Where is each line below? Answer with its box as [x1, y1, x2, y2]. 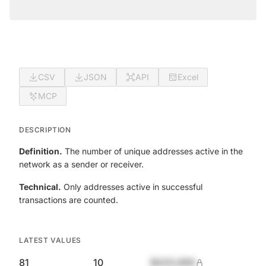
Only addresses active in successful [61, 182, 202, 192]
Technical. [19, 182, 61, 192]
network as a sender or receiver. [19, 159, 144, 169]
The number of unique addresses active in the [62, 146, 243, 156]
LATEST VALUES [19, 236, 81, 245]
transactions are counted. [19, 195, 118, 205]
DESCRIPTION [19, 125, 71, 134]
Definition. [19, 146, 62, 156]
